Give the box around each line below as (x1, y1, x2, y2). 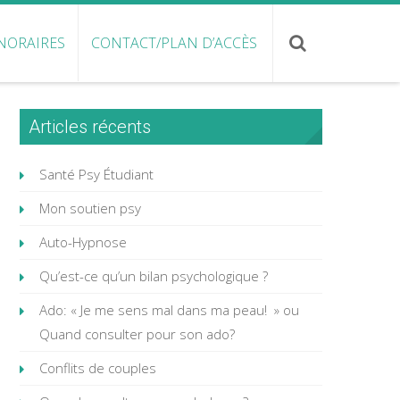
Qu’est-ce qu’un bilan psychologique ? (38, 267, 268, 285)
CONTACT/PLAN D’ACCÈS (91, 33, 257, 53)
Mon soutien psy (38, 199, 141, 217)
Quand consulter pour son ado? (38, 325, 235, 343)
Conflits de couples (38, 359, 156, 377)
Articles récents (28, 116, 151, 137)
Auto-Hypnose (38, 233, 127, 251)
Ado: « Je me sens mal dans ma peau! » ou (38, 301, 299, 319)
